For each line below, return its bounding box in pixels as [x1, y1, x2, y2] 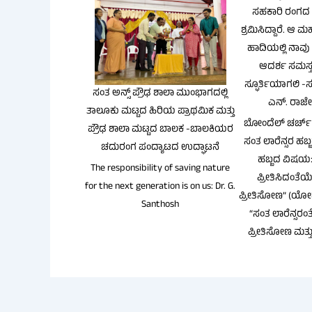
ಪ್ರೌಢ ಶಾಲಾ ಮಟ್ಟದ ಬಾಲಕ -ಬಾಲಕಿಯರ [87, 121, 233, 138]
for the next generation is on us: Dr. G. [85, 178, 236, 195]
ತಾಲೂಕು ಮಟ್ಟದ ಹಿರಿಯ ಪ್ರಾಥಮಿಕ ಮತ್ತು [86, 103, 235, 120]
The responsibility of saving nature [91, 160, 231, 177]
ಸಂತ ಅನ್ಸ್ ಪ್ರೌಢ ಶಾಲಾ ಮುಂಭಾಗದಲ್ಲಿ [93, 85, 228, 102]
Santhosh [141, 196, 180, 213]
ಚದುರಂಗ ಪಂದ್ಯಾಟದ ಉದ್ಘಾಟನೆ [101, 139, 220, 156]
